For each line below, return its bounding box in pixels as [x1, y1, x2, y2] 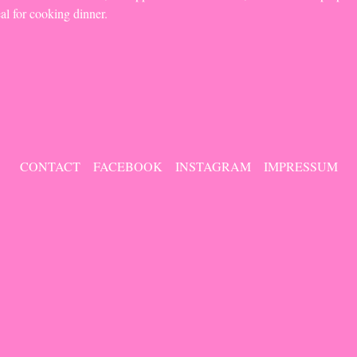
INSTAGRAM [175, 157, 251, 175]
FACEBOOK [92, 157, 163, 175]
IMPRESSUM [263, 157, 338, 175]
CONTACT [19, 157, 80, 175]
